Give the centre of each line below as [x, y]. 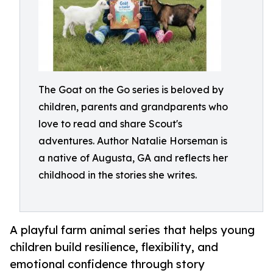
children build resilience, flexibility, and [114, 247]
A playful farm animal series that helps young [132, 230]
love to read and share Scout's [110, 124]
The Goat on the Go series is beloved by [131, 90]
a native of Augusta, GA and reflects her [133, 158]
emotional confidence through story [107, 264]
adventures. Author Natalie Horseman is [133, 141]
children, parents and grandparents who [133, 107]
